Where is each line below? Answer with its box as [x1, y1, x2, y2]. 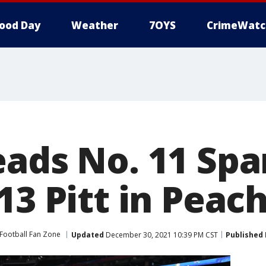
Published [226, 229, 263, 240]
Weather [71, 18, 118, 32]
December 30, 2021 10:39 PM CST [104, 229, 218, 240]
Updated [71, 229, 104, 240]
